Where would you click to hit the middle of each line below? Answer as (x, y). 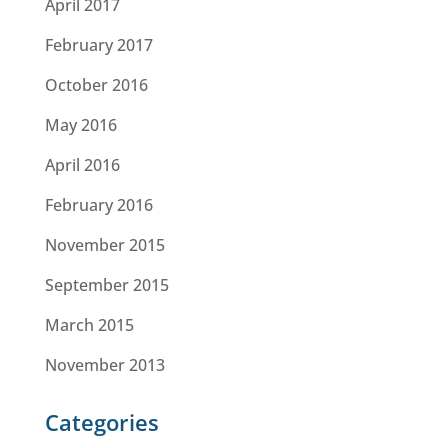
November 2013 (104, 365)
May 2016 (80, 125)
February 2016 (98, 205)
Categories (101, 422)
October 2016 (96, 85)
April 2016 (82, 165)
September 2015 (106, 285)
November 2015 (104, 245)
